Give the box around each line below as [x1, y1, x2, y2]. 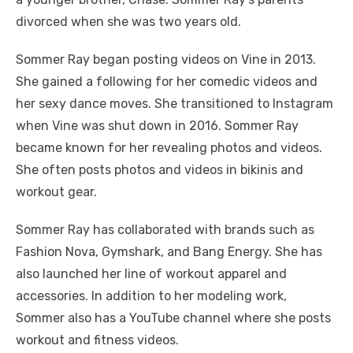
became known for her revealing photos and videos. [16, 140, 322, 155]
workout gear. [16, 184, 97, 199]
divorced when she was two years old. [16, 14, 241, 29]
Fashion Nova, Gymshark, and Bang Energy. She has [16, 244, 322, 259]
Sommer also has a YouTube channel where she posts [16, 310, 331, 325]
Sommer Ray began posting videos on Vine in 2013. [16, 52, 316, 67]
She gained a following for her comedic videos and [16, 74, 318, 89]
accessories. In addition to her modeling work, [16, 288, 287, 303]
